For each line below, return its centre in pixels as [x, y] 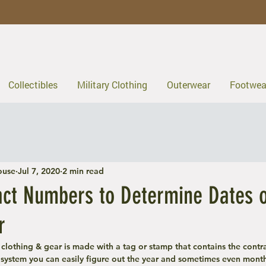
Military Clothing [112, 84]
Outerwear [188, 84]
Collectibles [33, 84]
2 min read [83, 171]
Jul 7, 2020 [39, 171]
